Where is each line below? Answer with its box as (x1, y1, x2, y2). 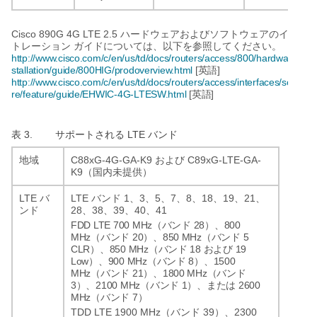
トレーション (11, 40, 71, 52)
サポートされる (55, 129, 125, 140)
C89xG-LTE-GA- (185, 154, 261, 166)
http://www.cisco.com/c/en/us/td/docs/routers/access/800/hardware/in (11, 52, 308, 64)
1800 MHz (162, 267, 207, 279)
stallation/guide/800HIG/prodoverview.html (11, 64, 193, 76)
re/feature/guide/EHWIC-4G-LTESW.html (11, 88, 187, 100)
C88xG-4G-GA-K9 (71, 154, 155, 166)
